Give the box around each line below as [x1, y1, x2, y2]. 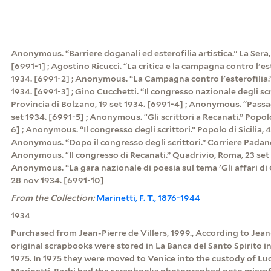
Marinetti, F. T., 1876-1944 [96, 192, 200, 203]
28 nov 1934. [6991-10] [10, 175, 104, 185]
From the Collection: [10, 192, 96, 203]
